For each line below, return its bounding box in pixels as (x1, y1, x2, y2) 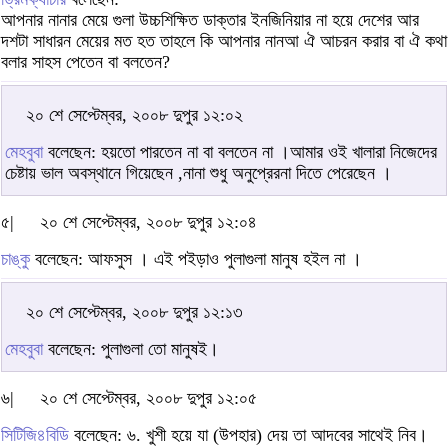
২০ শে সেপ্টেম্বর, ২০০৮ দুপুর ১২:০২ (26, 105, 243, 126)
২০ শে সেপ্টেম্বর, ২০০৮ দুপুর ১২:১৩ (26, 302, 243, 323)
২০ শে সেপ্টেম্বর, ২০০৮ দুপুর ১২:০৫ (40, 388, 257, 409)
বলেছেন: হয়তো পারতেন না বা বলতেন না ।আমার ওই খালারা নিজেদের (43, 142, 437, 163)
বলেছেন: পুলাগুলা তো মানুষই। (43, 339, 219, 360)
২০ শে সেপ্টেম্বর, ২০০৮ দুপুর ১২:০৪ (40, 212, 257, 233)
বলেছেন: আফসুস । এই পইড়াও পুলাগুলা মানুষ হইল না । (30, 249, 362, 270)
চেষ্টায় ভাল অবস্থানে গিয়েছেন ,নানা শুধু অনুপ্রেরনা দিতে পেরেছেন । (5, 163, 392, 184)
